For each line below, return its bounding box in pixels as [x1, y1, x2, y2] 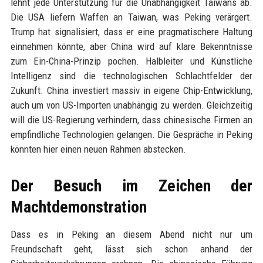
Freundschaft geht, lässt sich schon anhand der [10, 243, 253, 255]
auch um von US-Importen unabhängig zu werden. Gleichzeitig [10, 99, 253, 111]
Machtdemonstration [10, 197, 147, 217]
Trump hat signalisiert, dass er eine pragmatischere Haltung [10, 26, 253, 38]
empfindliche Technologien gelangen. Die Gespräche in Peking [10, 129, 253, 140]
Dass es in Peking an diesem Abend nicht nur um [10, 228, 253, 240]
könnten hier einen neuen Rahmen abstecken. [10, 143, 186, 155]
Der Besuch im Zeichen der [10, 176, 253, 195]
